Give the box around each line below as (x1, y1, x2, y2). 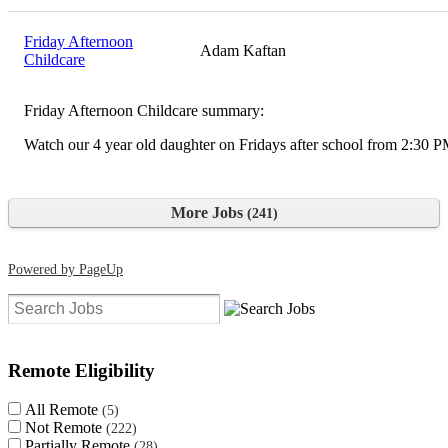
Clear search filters (282, 323, 410, 341)
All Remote (25, 400, 102, 418)
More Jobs (170, 203, 247, 221)
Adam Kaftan (200, 41, 286, 59)
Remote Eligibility (8, 360, 155, 382)
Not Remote (25, 418, 106, 436)
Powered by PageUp (8, 260, 123, 277)
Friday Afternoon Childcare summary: (24, 101, 264, 119)
